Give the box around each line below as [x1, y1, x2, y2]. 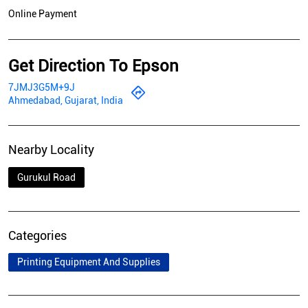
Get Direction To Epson [8, 56, 179, 76]
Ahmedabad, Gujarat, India [8, 95, 123, 107]
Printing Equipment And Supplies [17, 256, 160, 268]
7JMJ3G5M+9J [8, 82, 75, 93]
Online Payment [8, 8, 77, 20]
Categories [8, 228, 67, 243]
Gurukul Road [17, 172, 76, 184]
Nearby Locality [8, 142, 94, 157]
